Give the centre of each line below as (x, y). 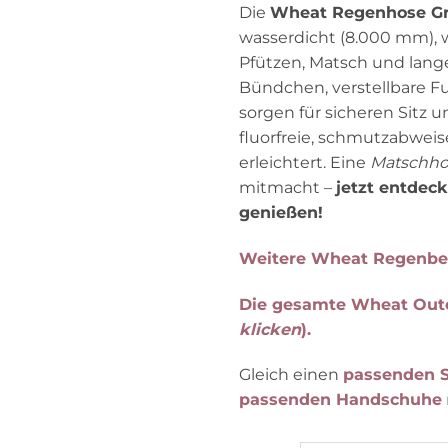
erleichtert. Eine (304, 162)
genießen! (281, 212)
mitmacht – (287, 187)
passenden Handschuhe (340, 400)
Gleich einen (291, 375)
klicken (270, 329)
